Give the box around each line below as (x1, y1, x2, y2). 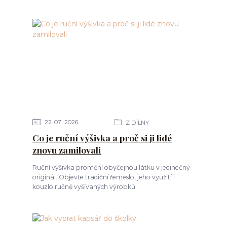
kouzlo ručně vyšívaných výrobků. (32, 183, 137, 191)
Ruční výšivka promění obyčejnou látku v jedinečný (32, 164, 190, 171)
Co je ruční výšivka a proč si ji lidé (32, 131, 172, 143)
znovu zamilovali (32, 143, 101, 156)
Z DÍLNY (124, 119, 149, 126)
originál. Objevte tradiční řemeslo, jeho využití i (32, 173, 175, 181)
